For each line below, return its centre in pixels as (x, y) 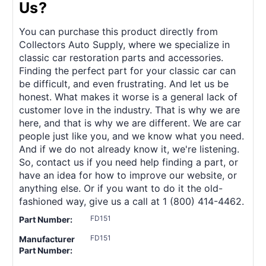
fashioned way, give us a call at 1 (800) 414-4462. (132, 201)
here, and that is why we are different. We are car (130, 123)
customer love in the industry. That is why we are (129, 110)
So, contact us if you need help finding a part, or (129, 162)
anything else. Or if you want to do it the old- (121, 188)
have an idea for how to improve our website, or (128, 175)
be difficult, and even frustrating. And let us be (124, 83)
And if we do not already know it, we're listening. (129, 149)
